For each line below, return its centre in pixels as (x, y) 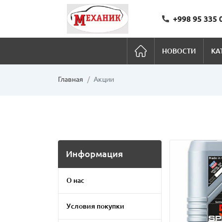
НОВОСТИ (179, 51)
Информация (94, 154)
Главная (71, 79)
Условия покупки (95, 206)
